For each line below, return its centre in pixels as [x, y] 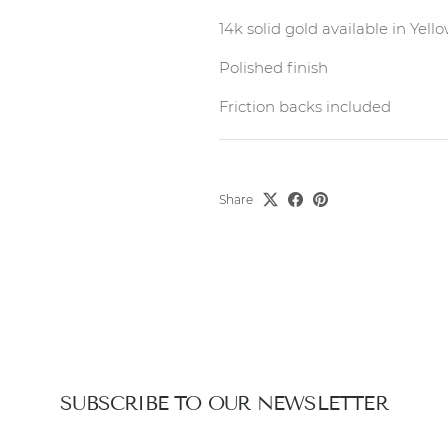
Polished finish [275, 67]
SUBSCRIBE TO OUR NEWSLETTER [224, 402]
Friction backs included [306, 106]
